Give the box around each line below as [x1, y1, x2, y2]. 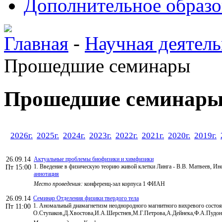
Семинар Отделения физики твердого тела [33, 194, 139, 202]
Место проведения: [34, 180, 83, 187]
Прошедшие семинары [4, 55, 190, 76]
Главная [4, 33, 68, 54]
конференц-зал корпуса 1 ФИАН [83, 180, 165, 187]
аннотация [34, 170, 59, 177]
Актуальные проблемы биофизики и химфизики [34, 155, 154, 163]
